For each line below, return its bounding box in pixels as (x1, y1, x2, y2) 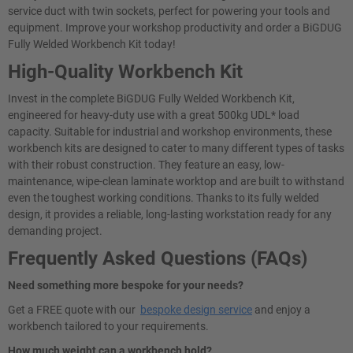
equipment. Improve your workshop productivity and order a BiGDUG (8, 21, 342, 34)
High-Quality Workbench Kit (8, 61, 243, 83)
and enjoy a (252, 303, 310, 316)
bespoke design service (140, 303, 252, 316)
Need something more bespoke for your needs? (8, 279, 243, 292)
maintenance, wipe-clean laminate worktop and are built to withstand (8, 175, 344, 188)
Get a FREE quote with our (8, 303, 140, 316)
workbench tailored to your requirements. (8, 320, 209, 333)
